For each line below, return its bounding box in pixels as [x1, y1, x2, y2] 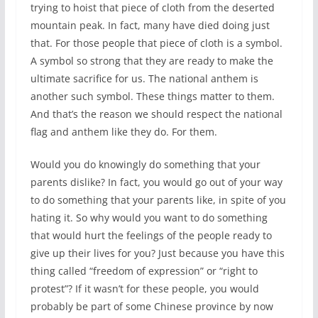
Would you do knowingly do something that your [30, 158, 261, 171]
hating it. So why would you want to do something [30, 211, 268, 224]
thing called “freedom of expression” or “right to [30, 264, 258, 278]
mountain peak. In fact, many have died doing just [30, 18, 270, 32]
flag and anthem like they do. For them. [30, 125, 217, 138]
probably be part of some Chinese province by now [30, 300, 273, 313]
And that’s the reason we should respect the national [30, 107, 283, 121]
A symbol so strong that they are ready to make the [30, 54, 273, 67]
